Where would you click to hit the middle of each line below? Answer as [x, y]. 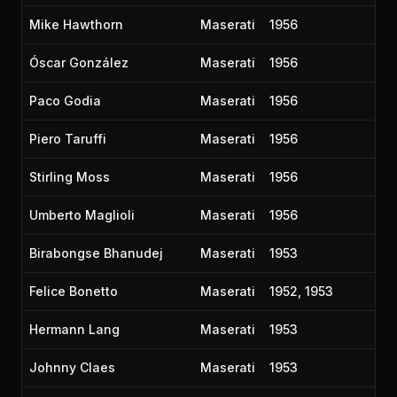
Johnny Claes [72, 367]
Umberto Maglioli [82, 215]
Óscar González [79, 62]
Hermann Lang [74, 329]
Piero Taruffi [68, 139]
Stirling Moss [70, 177]
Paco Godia [65, 101]
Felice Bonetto [74, 291]
